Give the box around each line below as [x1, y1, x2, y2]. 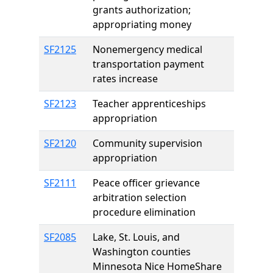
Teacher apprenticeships [93, 97, 206, 110]
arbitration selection [93, 191, 186, 204]
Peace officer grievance [93, 176, 200, 190]
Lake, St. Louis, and [93, 230, 180, 244]
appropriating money [93, 18, 191, 31]
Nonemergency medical [93, 43, 202, 56]
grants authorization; [93, 3, 191, 16]
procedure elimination [93, 205, 196, 219]
